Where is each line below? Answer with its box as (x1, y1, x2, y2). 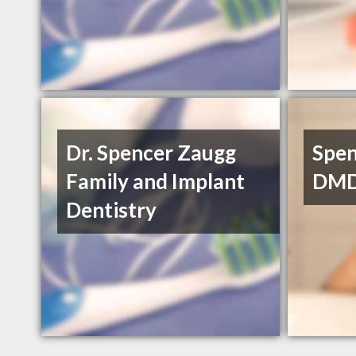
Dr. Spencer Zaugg (66, 140, 237, 166)
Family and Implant (66, 168, 246, 195)
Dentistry (66, 197, 157, 223)
